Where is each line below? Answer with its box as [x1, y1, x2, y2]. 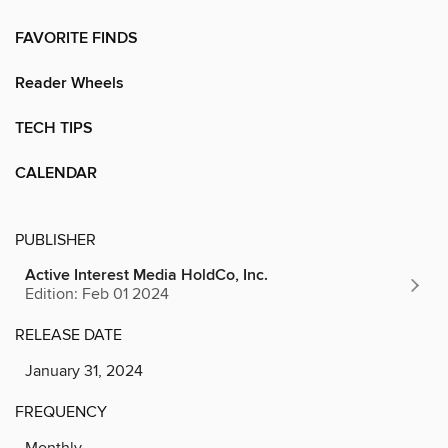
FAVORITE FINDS [15, 27, 138, 49]
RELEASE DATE [15, 324, 122, 345]
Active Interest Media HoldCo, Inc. [25, 264, 268, 286]
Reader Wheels [15, 72, 124, 94]
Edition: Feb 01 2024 [25, 283, 169, 304]
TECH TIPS [15, 117, 93, 139]
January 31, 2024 [25, 360, 143, 381]
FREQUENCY [15, 401, 107, 422]
